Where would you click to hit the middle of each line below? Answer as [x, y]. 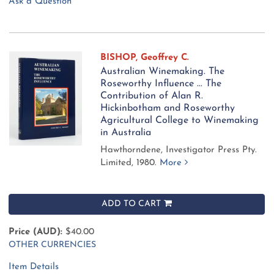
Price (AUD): [35, 232]
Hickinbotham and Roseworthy [168, 108]
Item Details [34, 267]
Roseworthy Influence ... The [161, 83]
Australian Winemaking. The [163, 71]
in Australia [126, 132]
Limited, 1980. [130, 163]
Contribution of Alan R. [152, 96]
